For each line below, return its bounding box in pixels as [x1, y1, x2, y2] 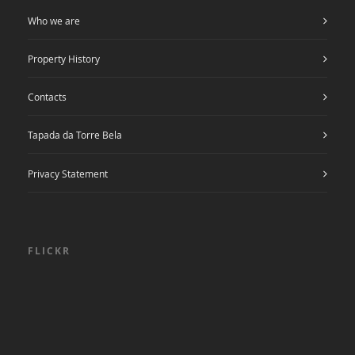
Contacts [28, 90, 67, 104]
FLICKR [28, 243, 71, 258]
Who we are [28, 13, 80, 27]
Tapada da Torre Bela [28, 128, 122, 142]
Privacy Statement [28, 166, 108, 180]
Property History [28, 52, 100, 65]
